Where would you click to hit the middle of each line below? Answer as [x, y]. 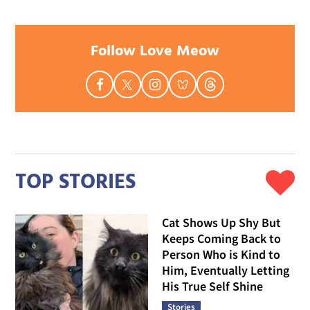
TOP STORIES [76, 182]
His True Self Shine [212, 286]
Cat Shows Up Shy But [221, 223]
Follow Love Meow [155, 52]
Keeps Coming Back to [221, 239]
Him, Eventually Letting [226, 271]
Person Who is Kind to [221, 255]
